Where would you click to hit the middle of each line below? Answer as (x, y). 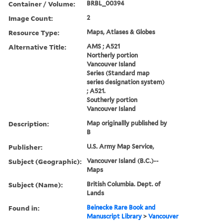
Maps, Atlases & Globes (121, 32)
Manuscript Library (114, 216)
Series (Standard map (118, 73)
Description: (29, 123)
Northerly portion (112, 55)
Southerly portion (112, 100)
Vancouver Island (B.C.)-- (123, 161)
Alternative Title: (37, 47)
